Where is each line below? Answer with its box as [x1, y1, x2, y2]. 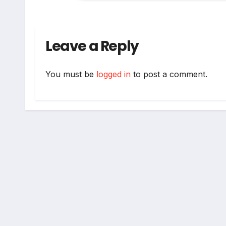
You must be [45, 69, 96, 80]
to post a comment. [131, 69, 207, 80]
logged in [96, 69, 131, 80]
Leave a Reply [45, 36, 139, 56]
